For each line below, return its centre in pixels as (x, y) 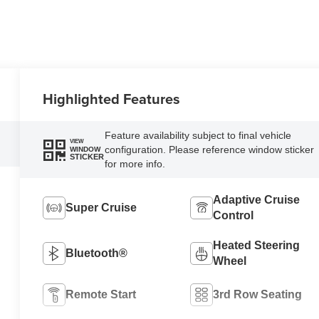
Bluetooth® (97, 253)
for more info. (135, 163)
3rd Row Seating (257, 294)
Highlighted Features (112, 99)
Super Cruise (101, 207)
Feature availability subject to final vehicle (198, 135)
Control (233, 215)
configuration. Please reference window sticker (209, 149)
